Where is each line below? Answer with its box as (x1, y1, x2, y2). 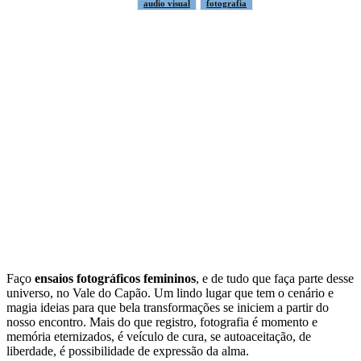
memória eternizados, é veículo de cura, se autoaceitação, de (6, 329, 311, 343)
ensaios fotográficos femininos (35, 271, 196, 285)
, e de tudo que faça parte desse (196, 271, 354, 285)
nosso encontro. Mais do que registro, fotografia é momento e (6, 314, 317, 329)
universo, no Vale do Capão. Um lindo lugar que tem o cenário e (6, 285, 334, 300)
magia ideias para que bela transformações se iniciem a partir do (6, 300, 329, 314)
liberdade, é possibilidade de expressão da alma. (6, 343, 249, 358)
